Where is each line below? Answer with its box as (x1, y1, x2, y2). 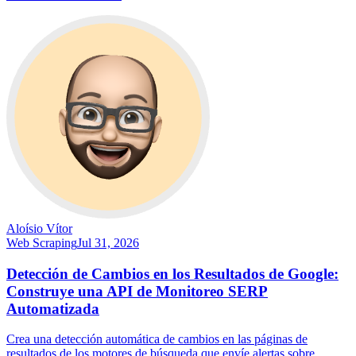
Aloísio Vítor (6, 222, 72, 236)
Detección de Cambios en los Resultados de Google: (6, 265, 339, 282)
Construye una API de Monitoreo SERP (6, 282, 268, 300)
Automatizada (6, 300, 99, 317)
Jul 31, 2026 (77, 236, 139, 250)
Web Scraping (6, 236, 77, 250)
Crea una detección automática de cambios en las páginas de (6, 332, 308, 346)
